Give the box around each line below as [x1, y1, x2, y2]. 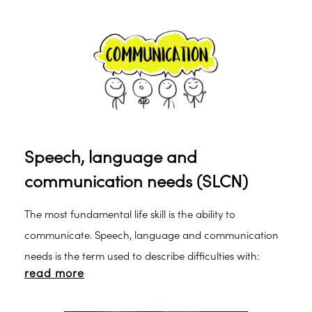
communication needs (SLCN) [24, 173, 248, 192]
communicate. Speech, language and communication [24, 230, 279, 242]
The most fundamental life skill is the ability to [24, 209, 235, 221]
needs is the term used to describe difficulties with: [24, 251, 260, 263]
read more [24, 267, 84, 280]
